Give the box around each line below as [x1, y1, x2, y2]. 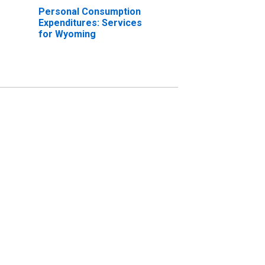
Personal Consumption [38, 5, 141, 17]
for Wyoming [38, 28, 96, 40]
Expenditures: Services [38, 17, 142, 28]
